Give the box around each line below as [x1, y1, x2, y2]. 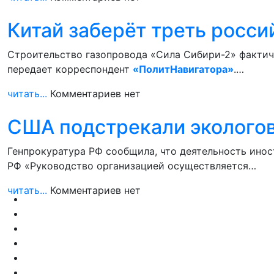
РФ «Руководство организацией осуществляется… [7, 159, 256, 172]
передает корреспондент [7, 62, 133, 75]
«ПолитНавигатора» [133, 62, 234, 75]
